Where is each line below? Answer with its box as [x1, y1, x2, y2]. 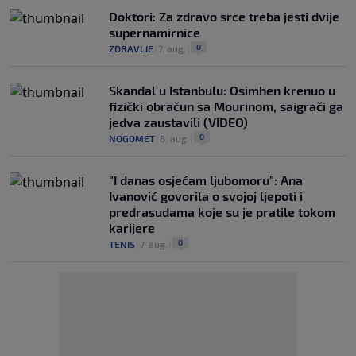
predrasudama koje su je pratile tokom [109, 203, 335, 219]
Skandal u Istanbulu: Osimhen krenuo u [109, 82, 335, 98]
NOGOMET [109, 132, 155, 144]
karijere [109, 219, 155, 235]
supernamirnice [109, 24, 200, 40]
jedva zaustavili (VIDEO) [109, 114, 248, 130]
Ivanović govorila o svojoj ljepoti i [109, 188, 303, 203]
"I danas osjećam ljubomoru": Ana [109, 172, 303, 188]
